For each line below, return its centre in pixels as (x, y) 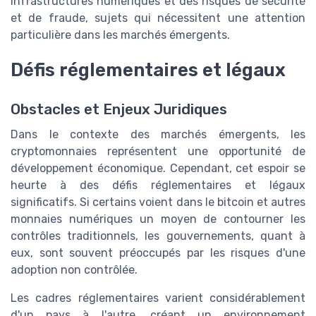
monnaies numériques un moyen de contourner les (158, 219)
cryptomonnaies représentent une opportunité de (158, 152)
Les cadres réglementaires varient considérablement (158, 298)
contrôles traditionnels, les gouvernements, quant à (158, 236)
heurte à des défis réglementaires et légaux (158, 186)
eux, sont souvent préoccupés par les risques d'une (158, 253)
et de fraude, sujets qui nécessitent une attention (158, 18)
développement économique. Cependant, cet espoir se (158, 169)
